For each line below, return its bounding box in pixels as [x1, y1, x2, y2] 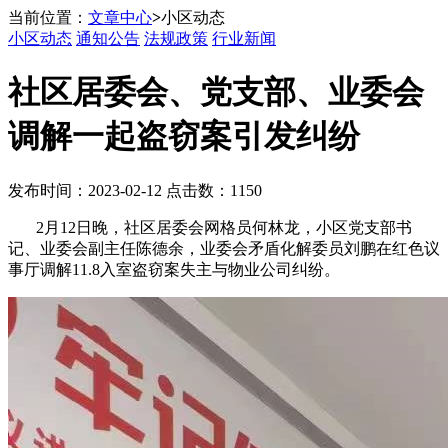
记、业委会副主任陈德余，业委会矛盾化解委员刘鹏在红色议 [8, 239, 440, 257]
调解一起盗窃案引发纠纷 [8, 118, 360, 155]
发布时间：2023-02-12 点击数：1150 [8, 181, 262, 199]
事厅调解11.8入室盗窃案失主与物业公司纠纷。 [8, 260, 340, 278]
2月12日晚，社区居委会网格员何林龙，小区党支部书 [8, 218, 412, 236]
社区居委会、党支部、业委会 [8, 74, 424, 111]
